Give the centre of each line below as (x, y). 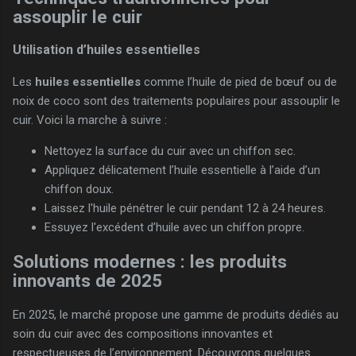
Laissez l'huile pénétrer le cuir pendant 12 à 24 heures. (185, 209)
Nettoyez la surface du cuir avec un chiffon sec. (170, 151)
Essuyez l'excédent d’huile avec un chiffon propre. (174, 228)
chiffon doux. (79, 190)
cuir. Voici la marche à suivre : (90, 120)
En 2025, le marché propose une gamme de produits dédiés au (176, 314)
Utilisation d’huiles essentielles (106, 50)
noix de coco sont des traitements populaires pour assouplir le (176, 101)
